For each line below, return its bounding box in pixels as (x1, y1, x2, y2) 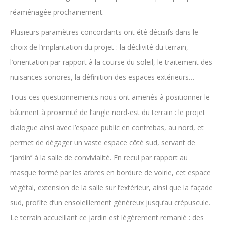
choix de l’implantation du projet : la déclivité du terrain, (10, 42, 188, 52)
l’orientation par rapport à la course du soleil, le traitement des (10, 57, 212, 67)
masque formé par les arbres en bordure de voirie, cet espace (10, 168, 211, 177)
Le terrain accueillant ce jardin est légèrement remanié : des (10, 213, 204, 222)
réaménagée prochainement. (10, 7, 104, 17)
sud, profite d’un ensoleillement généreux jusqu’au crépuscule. (10, 198, 210, 207)
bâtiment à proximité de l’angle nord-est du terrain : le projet (10, 107, 205, 117)
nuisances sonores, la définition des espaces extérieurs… (10, 72, 194, 82)
